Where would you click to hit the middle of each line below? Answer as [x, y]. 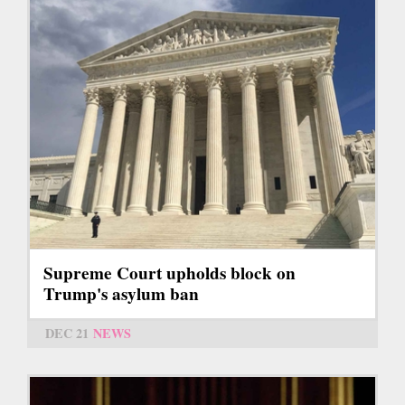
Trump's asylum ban [121, 293]
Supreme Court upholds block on [170, 273]
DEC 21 [67, 333]
